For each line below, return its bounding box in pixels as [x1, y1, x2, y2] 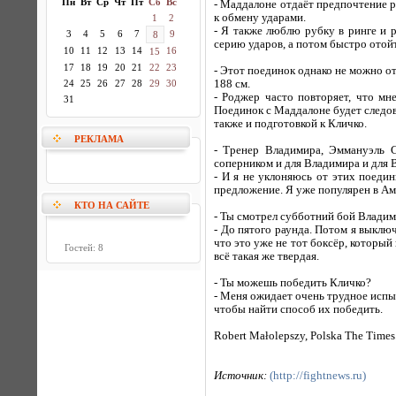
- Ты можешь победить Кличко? [214, 277, 371, 289]
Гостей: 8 [65, 242, 103, 253]
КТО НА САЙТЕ [74, 200, 149, 210]
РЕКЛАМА [74, 133, 124, 144]
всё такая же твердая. [214, 250, 319, 263]
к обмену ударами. [214, 11, 306, 24]
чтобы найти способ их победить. [214, 303, 383, 316]
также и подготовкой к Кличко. [214, 118, 367, 130]
